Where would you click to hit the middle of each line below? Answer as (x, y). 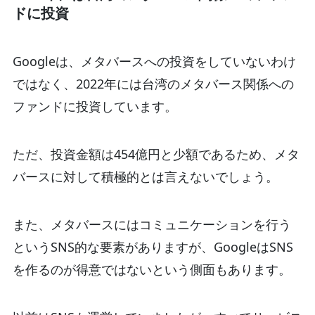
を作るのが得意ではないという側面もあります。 (152, 269)
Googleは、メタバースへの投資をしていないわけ (154, 62)
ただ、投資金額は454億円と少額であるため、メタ (156, 154)
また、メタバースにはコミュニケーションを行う (152, 224)
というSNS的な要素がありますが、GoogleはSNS (153, 246)
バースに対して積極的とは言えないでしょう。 (145, 177)
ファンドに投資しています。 (95, 107)
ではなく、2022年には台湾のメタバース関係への (153, 84)
